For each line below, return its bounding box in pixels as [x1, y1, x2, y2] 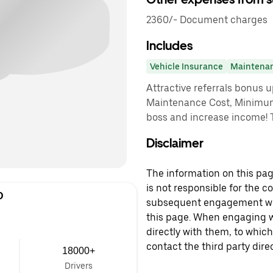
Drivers [64, 261, 93, 271]
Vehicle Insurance [150, 62, 223, 71]
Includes [146, 38, 193, 53]
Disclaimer [146, 136, 204, 151]
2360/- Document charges [146, 14, 268, 26]
